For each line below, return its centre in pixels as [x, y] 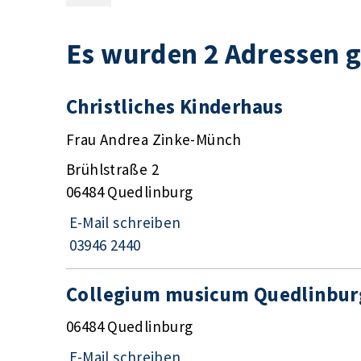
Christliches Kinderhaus [175, 107]
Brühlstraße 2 [112, 170]
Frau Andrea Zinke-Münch [154, 139]
